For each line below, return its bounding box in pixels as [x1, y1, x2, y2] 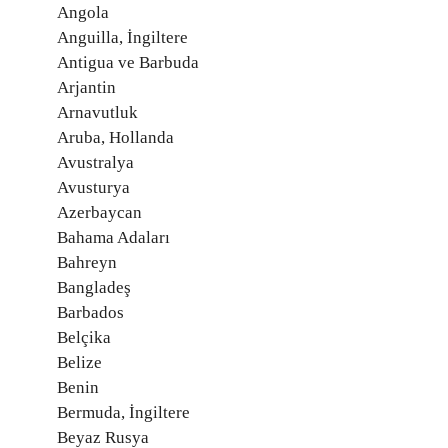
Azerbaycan [57, 202, 142, 222]
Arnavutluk [57, 102, 138, 122]
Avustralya [57, 152, 134, 172]
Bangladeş [57, 277, 131, 297]
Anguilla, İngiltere [57, 27, 188, 47]
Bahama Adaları [57, 227, 170, 247]
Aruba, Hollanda [57, 127, 174, 147]
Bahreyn [57, 252, 117, 272]
